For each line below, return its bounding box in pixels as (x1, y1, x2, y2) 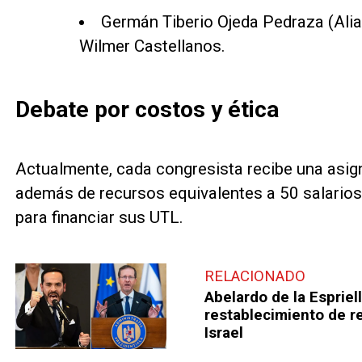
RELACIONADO (204, 267, 306, 285)
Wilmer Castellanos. (78, 36, 225, 57)
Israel (204, 324, 244, 343)
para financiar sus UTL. (15, 208, 183, 228)
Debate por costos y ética (15, 95, 279, 123)
